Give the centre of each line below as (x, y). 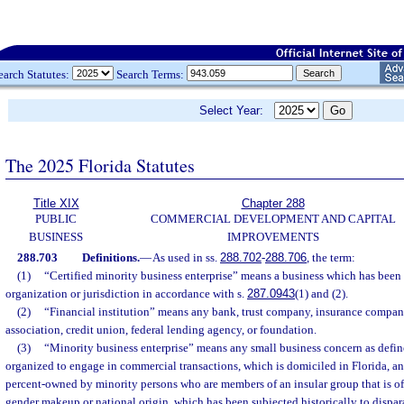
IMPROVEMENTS (273, 237)
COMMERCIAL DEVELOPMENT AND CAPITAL (273, 219)
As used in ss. (186, 257)
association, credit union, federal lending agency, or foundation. (161, 330)
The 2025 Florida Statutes (100, 165)
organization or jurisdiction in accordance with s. (126, 294)
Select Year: (237, 110)
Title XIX (56, 203)
